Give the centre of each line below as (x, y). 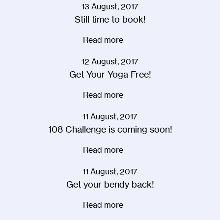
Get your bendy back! (110, 184)
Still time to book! (110, 19)
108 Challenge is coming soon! (110, 129)
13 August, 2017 (110, 6)
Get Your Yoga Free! (110, 74)
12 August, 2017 (110, 61)
